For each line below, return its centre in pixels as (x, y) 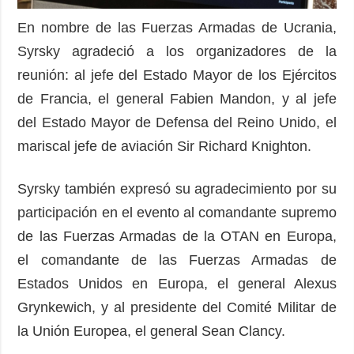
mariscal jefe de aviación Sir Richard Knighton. (165, 146)
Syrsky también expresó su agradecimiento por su (177, 188)
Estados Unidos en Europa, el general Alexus (177, 283)
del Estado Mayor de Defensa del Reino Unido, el (177, 122)
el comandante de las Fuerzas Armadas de (177, 260)
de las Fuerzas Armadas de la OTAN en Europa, (177, 236)
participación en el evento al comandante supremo (177, 212)
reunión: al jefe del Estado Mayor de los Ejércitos (177, 75)
